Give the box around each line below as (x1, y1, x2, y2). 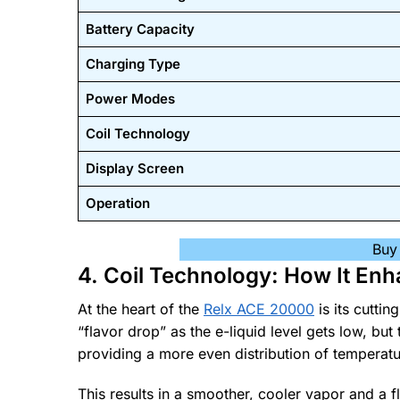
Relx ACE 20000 (204, 300, 314, 319)
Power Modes (85, 89, 175, 107)
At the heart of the (78, 300, 204, 319)
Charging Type (85, 54, 180, 72)
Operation (85, 194, 150, 212)
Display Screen (85, 159, 184, 177)
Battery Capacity (85, 20, 195, 37)
